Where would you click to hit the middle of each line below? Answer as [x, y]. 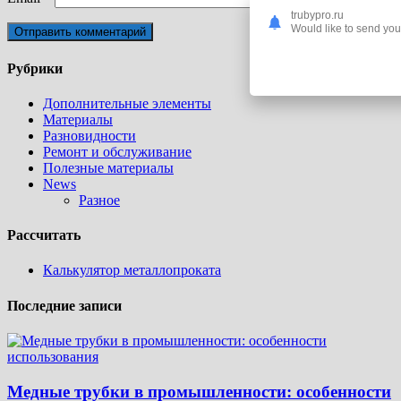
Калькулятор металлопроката [132, 270]
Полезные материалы [108, 167]
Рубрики [35, 68]
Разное [99, 200]
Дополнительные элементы [127, 103]
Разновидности [90, 135]
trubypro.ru [317, 16]
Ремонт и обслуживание [117, 151]
